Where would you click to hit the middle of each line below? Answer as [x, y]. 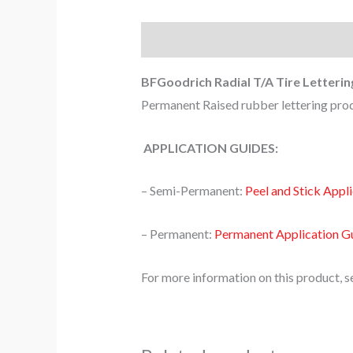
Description [175, 40]
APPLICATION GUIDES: [209, 147]
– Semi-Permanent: [193, 191]
